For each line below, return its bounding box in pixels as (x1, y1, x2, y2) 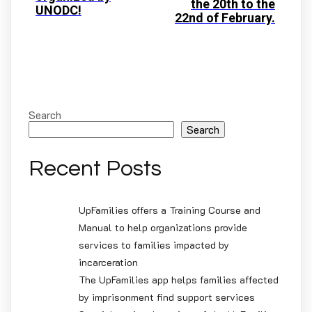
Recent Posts (29, 157, 162, 181)
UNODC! (36, 3, 81, 18)
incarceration (79, 255, 138, 269)
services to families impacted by (79, 237, 229, 251)
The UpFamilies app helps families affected (79, 272, 279, 286)
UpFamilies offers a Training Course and (79, 203, 260, 217)
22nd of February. (175, 10, 275, 25)
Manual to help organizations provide (79, 220, 247, 234)
